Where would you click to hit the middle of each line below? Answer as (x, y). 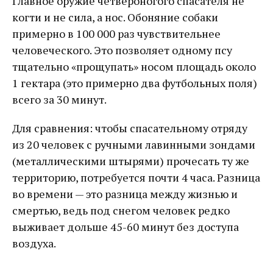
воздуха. (34, 243)
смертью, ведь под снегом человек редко (121, 210)
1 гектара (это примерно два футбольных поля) (135, 83)
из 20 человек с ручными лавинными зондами (134, 144)
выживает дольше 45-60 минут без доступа (126, 226)
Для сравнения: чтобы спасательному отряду (130, 128)
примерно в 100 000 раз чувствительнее (116, 33)
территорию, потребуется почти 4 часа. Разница (136, 177)
